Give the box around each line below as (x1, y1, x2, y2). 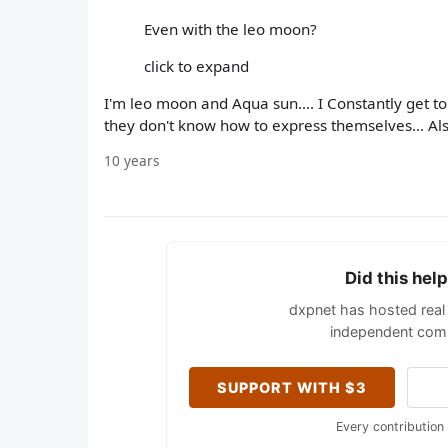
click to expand (144, 56, 249, 76)
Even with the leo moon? (144, 18, 317, 39)
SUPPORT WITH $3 (217, 379, 368, 397)
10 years (104, 151, 160, 171)
